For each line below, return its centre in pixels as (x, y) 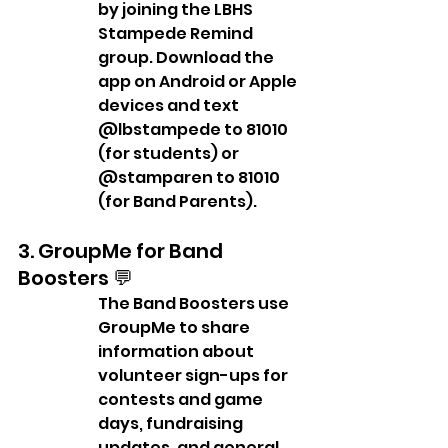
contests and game (182, 399)
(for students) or (170, 153)
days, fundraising (172, 423)
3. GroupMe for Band (122, 250)
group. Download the (187, 57)
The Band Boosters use (195, 303)
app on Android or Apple (199, 81)
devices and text (170, 105)
